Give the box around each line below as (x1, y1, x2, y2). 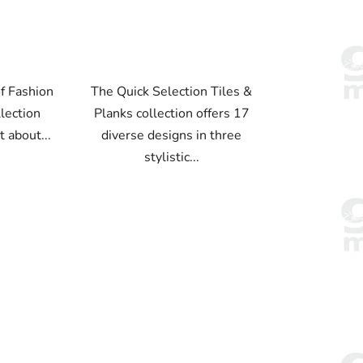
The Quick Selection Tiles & (91, 83, 253, 101)
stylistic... (143, 148, 199, 167)
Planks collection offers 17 (93, 105, 250, 123)
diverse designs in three (101, 126, 242, 145)
